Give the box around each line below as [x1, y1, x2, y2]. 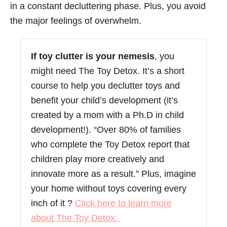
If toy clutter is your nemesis [31, 51, 155, 61]
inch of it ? [31, 198, 75, 208]
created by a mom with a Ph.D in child [31, 110, 184, 120]
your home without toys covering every [31, 183, 186, 194]
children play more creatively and [31, 154, 164, 164]
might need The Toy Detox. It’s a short [31, 66, 184, 76]
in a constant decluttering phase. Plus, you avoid [10, 1, 206, 11]
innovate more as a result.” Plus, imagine [31, 169, 196, 179]
